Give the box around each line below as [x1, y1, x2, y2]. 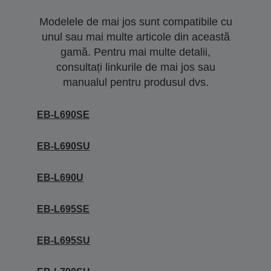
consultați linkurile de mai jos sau [56, 61, 215, 73]
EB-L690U [37, 172, 83, 183]
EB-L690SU [37, 141, 90, 151]
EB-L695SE [37, 204, 90, 214]
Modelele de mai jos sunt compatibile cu [39, 16, 232, 28]
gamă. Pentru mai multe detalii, [60, 46, 211, 58]
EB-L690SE [37, 109, 90, 120]
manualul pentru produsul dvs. [62, 76, 209, 88]
